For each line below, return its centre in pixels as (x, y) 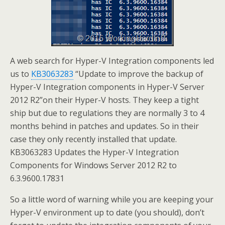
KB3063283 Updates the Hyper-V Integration (94, 152)
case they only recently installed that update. (93, 139)
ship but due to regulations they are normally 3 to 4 (107, 113)
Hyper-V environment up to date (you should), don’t (107, 213)
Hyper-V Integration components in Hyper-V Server (107, 87)
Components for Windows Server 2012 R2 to (93, 165)
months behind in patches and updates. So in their (104, 126)
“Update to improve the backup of (138, 74)
